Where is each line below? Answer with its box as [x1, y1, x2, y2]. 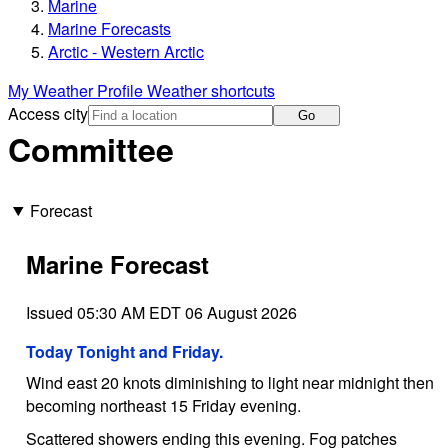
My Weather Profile [8, 79, 147, 103]
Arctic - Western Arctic [48, 40, 204, 64]
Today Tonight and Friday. [25, 339, 223, 363]
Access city [8, 102, 88, 126]
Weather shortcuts [147, 79, 275, 103]
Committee [8, 126, 174, 173]
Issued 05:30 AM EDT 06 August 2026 [25, 300, 297, 324]
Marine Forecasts [48, 17, 171, 41]
